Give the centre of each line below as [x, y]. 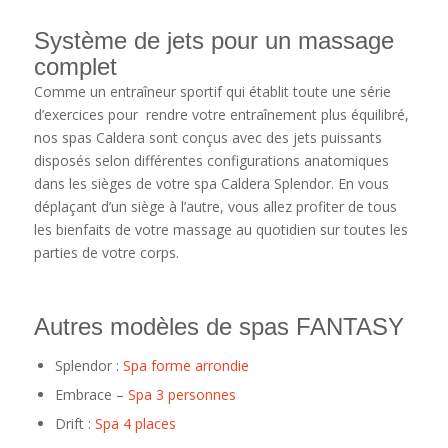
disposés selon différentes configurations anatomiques [211, 161]
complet [75, 67]
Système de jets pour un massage [213, 41]
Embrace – [91, 394]
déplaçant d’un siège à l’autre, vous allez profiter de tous [215, 207]
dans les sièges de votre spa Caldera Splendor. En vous [211, 184]
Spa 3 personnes [181, 394]
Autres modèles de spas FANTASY [218, 327]
